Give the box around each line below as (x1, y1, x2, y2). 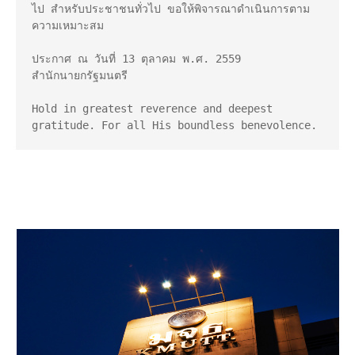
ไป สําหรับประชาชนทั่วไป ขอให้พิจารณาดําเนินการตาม (32, 2, 310, 16)
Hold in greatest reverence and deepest (32, 102, 273, 116)
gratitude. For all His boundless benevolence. (32, 119, 317, 132)
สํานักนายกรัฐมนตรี (32, 69, 128, 82)
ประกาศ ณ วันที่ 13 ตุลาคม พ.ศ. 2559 (32, 52, 247, 66)
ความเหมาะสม (32, 19, 104, 32)
